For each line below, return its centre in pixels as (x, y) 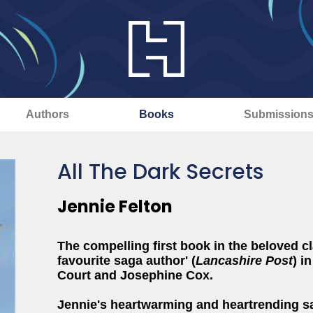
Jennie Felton (115, 206)
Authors (47, 114)
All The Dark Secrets (160, 172)
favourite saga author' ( (126, 261)
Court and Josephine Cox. (135, 275)
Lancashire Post (244, 261)
